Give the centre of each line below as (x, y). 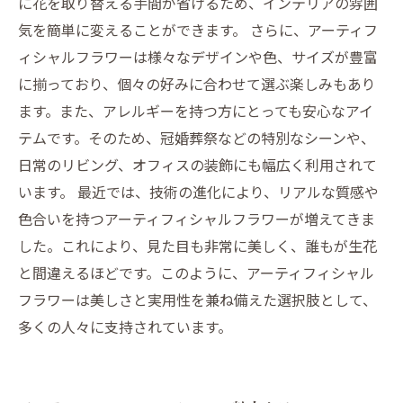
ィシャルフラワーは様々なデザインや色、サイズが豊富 (198, 57)
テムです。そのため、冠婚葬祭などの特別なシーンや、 (197, 138)
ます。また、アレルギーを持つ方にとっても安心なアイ (196, 111)
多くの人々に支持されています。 (125, 327)
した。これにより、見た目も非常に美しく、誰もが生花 (197, 246)
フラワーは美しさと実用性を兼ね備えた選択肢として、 (197, 300)
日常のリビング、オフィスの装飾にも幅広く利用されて (197, 165)
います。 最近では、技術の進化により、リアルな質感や (198, 192)
